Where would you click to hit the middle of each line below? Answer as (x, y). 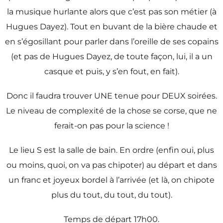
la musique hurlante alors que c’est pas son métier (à (111, 11)
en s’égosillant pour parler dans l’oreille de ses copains (111, 41)
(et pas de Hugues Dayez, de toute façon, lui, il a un (111, 56)
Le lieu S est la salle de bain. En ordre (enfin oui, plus (111, 150)
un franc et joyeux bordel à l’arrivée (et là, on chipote (111, 180)
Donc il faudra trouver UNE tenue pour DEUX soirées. (111, 96)
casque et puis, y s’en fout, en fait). (111, 71)
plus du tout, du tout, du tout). (111, 195)
